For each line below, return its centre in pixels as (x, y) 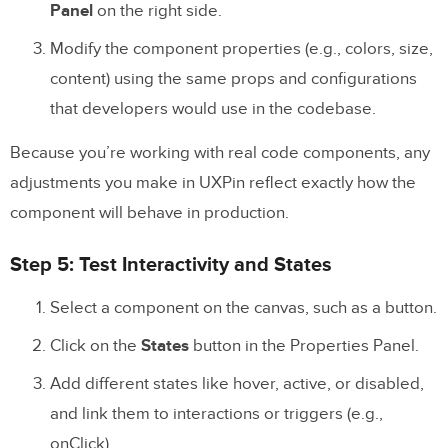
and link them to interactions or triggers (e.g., (216, 413)
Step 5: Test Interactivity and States (171, 264)
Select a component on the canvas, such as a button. (243, 307)
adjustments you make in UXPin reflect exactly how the (213, 182)
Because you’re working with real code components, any (220, 152)
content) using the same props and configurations (233, 78)
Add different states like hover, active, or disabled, (237, 383)
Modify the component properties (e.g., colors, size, (241, 48)
